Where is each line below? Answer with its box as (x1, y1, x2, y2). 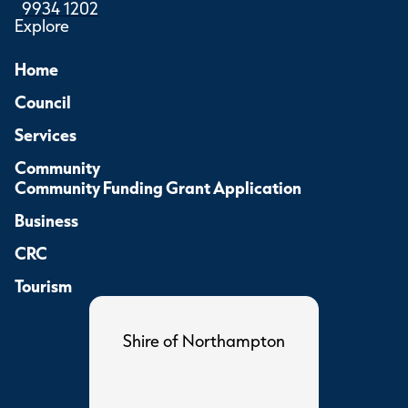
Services (15, 124, 76, 146)
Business (15, 209, 78, 231)
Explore (15, 15, 69, 36)
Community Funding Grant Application (15, 177, 301, 199)
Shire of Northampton (123, 331, 285, 352)
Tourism (15, 275, 72, 297)
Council (15, 91, 71, 113)
